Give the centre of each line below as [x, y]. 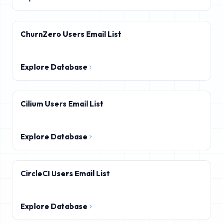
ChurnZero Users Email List [71, 34]
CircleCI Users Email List [65, 173]
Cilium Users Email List [62, 104]
